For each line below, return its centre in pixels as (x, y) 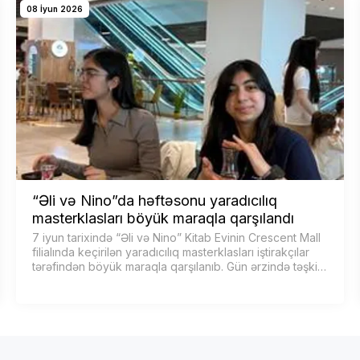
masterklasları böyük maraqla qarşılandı (163, 218)
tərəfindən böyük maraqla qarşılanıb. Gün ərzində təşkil (176, 266)
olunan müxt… (68, 280)
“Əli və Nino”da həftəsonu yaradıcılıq (155, 200)
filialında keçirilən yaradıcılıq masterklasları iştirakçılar (171, 252)
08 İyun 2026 (55, 9)
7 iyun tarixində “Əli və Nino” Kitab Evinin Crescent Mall (176, 237)
